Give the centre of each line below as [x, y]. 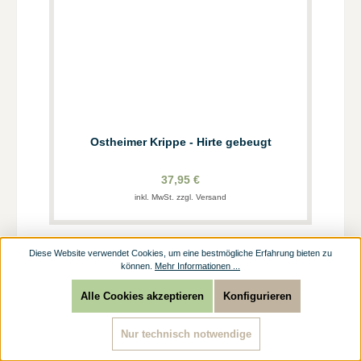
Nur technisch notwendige [186, 334]
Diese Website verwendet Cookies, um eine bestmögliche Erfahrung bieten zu [180, 253]
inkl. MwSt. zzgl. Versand [180, 197]
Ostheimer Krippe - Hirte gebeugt [180, 142]
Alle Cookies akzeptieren [142, 296]
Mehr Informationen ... [197, 266]
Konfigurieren [257, 296]
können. [138, 266]
